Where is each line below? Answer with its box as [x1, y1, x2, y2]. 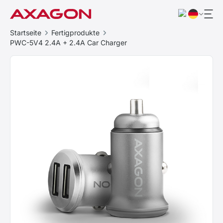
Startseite [10, 28, 41, 37]
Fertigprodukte [51, 28, 100, 37]
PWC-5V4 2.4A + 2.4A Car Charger [10, 38, 127, 47]
